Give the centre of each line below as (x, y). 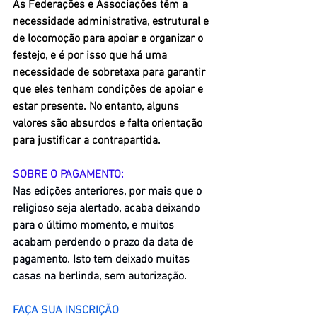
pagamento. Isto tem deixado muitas (103, 259)
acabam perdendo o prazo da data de (104, 242)
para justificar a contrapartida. (87, 140)
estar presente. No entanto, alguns (97, 106)
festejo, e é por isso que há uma (91, 56)
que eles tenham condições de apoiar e (109, 90)
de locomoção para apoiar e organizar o (109, 39)
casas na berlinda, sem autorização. (100, 276)
